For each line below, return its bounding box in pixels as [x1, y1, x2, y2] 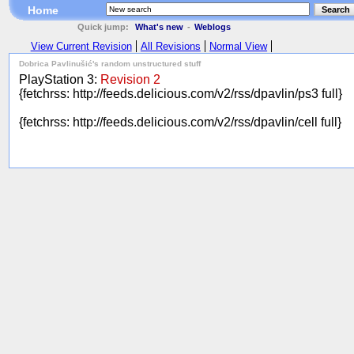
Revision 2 [100, 72, 160, 86]
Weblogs [194, 22, 232, 32]
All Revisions [140, 40, 201, 52]
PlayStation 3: [19, 72, 100, 86]
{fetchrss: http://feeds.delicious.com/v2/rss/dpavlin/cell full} [19, 115, 341, 129]
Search [322, 5, 350, 14]
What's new [135, 22, 184, 32]
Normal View [209, 40, 268, 52]
